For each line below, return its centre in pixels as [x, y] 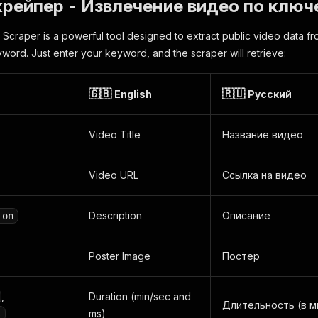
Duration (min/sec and [140, 296]
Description [115, 215]
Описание [246, 215]
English [133, 94]
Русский [270, 94]
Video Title [115, 135]
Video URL [114, 175]
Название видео [263, 135]
